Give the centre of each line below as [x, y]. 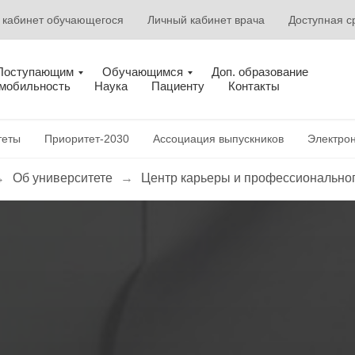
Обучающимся [143, 72]
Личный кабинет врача [206, 20]
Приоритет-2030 [87, 139]
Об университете [62, 178]
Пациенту [177, 86]
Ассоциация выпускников [218, 139]
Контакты [254, 86]
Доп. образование [260, 72]
